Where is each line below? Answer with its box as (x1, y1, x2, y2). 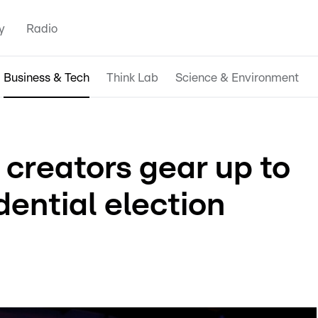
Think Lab (106, 71, 158, 84)
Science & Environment (175, 71, 299, 84)
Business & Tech (4, 71, 89, 84)
